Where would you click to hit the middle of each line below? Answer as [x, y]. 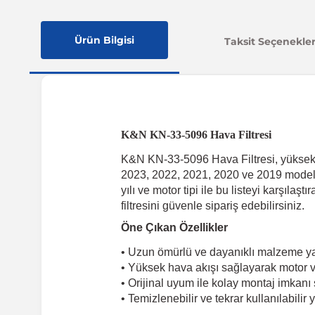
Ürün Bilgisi [104, 40]
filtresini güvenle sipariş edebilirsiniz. [213, 206]
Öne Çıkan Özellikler [174, 228]
